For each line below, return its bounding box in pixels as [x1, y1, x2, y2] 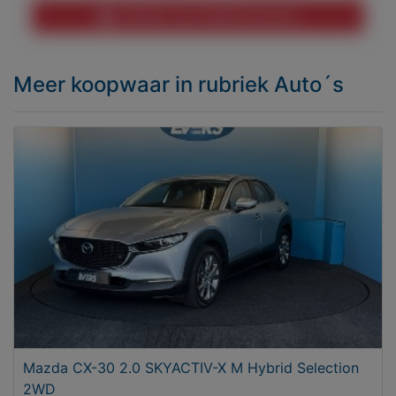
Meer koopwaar [13, 71, 175, 97]
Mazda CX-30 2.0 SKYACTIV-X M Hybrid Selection [23, 358, 360, 377]
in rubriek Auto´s [175, 71, 344, 97]
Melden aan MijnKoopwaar [113, 6, 299, 25]
